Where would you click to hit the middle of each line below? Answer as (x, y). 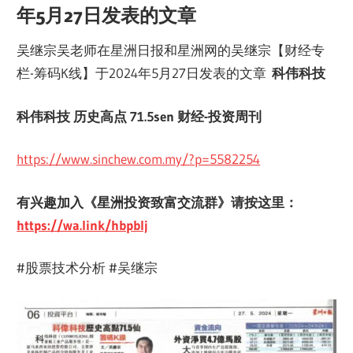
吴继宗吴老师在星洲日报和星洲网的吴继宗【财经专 (171, 50)
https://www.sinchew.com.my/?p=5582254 (139, 159)
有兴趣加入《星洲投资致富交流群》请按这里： (158, 202)
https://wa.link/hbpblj (83, 225)
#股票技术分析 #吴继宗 (87, 268)
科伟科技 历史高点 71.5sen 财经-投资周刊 (139, 116)
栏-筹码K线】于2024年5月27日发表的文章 (145, 73)
